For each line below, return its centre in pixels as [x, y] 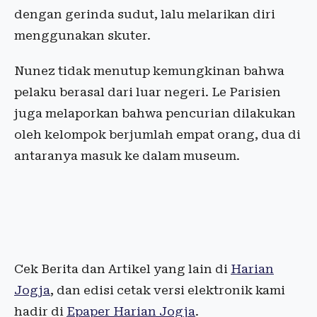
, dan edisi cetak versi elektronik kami [168, 290]
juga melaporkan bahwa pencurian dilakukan [155, 114]
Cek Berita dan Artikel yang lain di [122, 269]
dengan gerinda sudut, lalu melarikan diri [145, 15]
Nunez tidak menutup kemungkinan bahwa [149, 71]
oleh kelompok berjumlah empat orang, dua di [157, 135]
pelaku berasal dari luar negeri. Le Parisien [148, 92]
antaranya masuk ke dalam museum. [127, 156]
